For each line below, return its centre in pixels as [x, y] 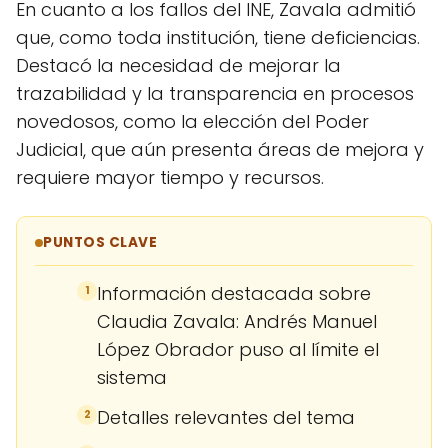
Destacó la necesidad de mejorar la [178, 65]
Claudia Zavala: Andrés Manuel [237, 321]
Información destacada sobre [234, 293]
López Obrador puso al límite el [238, 349]
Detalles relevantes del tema [226, 417]
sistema [132, 377]
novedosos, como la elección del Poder [192, 121]
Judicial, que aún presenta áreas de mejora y [220, 149]
